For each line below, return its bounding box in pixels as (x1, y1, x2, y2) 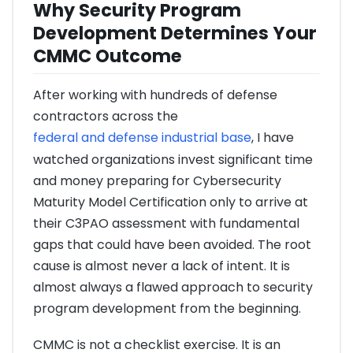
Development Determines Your (33, 20, 317, 46)
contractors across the (33, 107, 178, 126)
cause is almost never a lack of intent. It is (33, 257, 290, 276)
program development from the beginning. (33, 299, 301, 318)
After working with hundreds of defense (33, 86, 277, 105)
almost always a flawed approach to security (33, 278, 313, 297)
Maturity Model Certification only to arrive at (33, 193, 308, 212)
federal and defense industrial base (33, 128, 251, 147)
